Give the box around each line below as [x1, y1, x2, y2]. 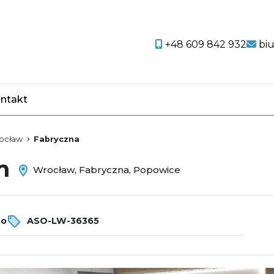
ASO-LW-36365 [24, 215, 99, 226]
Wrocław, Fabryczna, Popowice [31, 164, 180, 176]
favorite [54, 101, 93, 113]
